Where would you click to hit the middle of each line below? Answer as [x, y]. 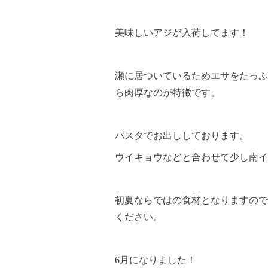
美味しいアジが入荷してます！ [182, 33]
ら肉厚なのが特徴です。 [167, 93]
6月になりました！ [156, 260]
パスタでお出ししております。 [182, 136]
